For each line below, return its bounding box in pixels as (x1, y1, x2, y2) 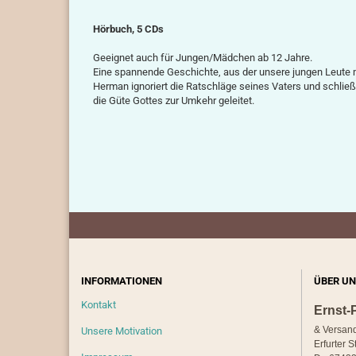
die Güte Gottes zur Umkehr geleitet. (93, 95, 254, 106)
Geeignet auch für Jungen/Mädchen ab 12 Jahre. (93, 52, 312, 64)
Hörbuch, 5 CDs (93, 23, 164, 35)
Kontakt (81, 299, 116, 311)
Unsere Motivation (81, 325, 162, 337)
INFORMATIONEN (81, 275, 162, 287)
